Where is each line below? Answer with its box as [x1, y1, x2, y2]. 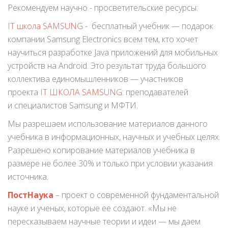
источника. [8, 171, 48, 182]
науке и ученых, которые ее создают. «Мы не [8, 203, 177, 214]
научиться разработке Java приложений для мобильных [8, 47, 218, 58]
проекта [8, 87, 40, 98]
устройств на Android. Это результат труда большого [8, 60, 206, 71]
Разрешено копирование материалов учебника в [8, 145, 195, 156]
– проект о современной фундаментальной [53, 189, 219, 201]
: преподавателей [122, 87, 188, 98]
